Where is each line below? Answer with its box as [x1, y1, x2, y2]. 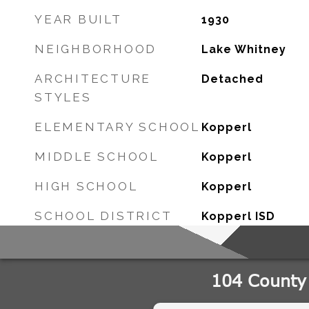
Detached [201, 72, 263, 86]
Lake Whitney [201, 43, 286, 56]
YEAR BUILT [34, 12, 122, 26]
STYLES [34, 90, 92, 104]
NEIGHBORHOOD [34, 42, 157, 56]
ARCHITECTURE [34, 72, 151, 86]
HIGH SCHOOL [34, 179, 138, 193]
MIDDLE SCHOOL [34, 150, 159, 163]
